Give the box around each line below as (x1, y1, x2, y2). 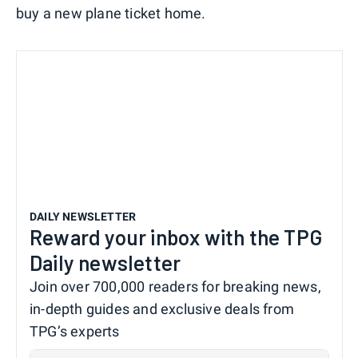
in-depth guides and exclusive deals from (30, 300, 295, 317)
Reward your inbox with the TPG (30, 224, 323, 249)
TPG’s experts (30, 322, 120, 340)
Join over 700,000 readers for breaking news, (30, 277, 321, 295)
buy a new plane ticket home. (16, 4, 206, 22)
